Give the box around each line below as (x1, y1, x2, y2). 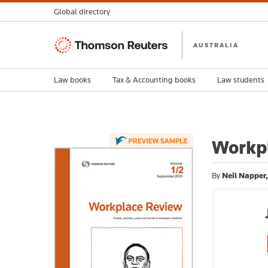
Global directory (54, 7, 110, 17)
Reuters (54, 52, 85, 63)
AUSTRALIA (193, 40, 239, 49)
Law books (54, 74, 91, 85)
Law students (217, 74, 264, 85)
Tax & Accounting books (112, 74, 196, 85)
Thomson (54, 38, 92, 49)
